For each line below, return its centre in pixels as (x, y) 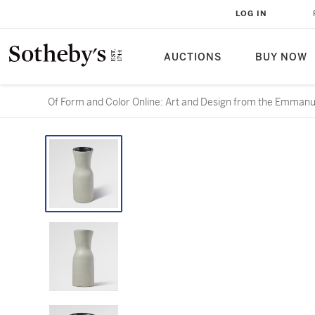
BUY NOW (281, 57)
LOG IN (251, 14)
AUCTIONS (193, 57)
